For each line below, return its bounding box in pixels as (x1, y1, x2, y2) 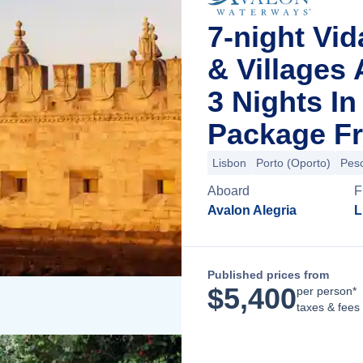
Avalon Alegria (207, 203, 297, 217)
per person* (297, 284, 357, 297)
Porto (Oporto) (256, 156, 331, 169)
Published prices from (207, 268, 329, 281)
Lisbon (212, 156, 246, 169)
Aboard (207, 184, 250, 198)
